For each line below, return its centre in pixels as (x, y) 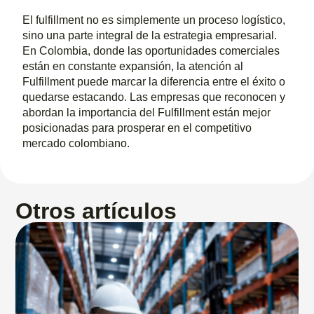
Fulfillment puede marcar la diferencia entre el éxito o (154, 81)
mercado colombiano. (76, 143)
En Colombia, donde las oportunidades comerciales (151, 50)
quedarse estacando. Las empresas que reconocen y (154, 97)
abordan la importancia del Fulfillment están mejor (147, 112)
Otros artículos (96, 211)
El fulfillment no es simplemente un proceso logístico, (154, 20)
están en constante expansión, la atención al (133, 66)
